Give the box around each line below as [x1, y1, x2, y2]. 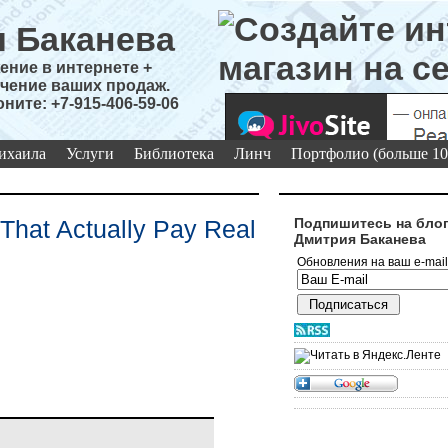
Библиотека [134, 145, 214, 162]
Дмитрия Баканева [294, 231, 426, 247]
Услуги [66, 145, 114, 162]
